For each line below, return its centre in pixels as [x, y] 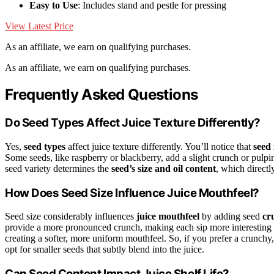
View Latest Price [39, 26]
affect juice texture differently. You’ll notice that [159, 146]
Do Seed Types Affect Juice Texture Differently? [133, 123]
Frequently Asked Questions [102, 95]
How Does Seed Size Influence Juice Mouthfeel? [132, 193]
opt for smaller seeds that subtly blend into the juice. [105, 250]
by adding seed [231, 217]
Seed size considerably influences [71, 217]
